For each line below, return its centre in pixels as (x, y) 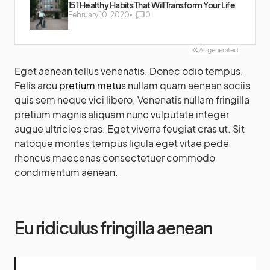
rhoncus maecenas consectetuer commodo (115, 158)
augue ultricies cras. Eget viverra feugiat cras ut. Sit (130, 129)
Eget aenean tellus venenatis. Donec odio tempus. (129, 71)
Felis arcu (37, 86)
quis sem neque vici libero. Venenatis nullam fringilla (132, 100)
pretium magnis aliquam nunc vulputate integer (122, 115)
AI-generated (218, 50)
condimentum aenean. (66, 172)
